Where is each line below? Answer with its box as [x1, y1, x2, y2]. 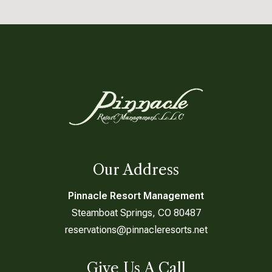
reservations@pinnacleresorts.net [64, 224, 208, 236]
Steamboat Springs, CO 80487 [71, 207, 201, 219]
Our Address [93, 161, 179, 178]
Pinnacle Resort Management [68, 190, 204, 202]
